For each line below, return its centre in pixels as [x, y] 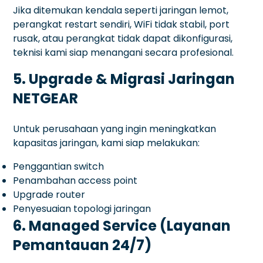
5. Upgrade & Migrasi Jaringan [124, 79]
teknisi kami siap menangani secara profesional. [124, 52]
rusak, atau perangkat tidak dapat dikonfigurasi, [123, 38]
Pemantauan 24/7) [82, 245]
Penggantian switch [59, 166]
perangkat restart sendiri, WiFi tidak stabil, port [122, 24]
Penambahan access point [75, 180]
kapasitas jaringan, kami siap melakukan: [107, 143]
